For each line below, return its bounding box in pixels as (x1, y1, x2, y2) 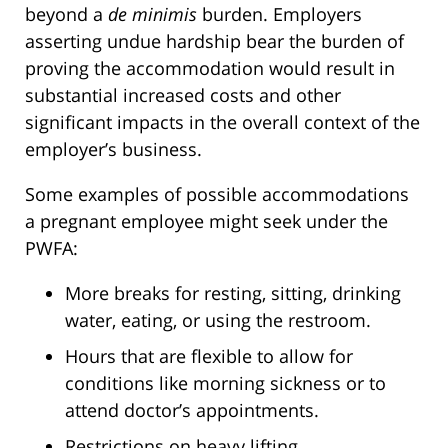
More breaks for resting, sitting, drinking (65, 281, 401, 306)
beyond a (25, 2, 108, 27)
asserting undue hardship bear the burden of (25, 29, 404, 54)
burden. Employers (197, 2, 362, 27)
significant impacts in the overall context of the (25, 110, 420, 135)
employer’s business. (25, 137, 202, 162)
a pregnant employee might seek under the (25, 209, 388, 234)
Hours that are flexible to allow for (65, 344, 353, 369)
